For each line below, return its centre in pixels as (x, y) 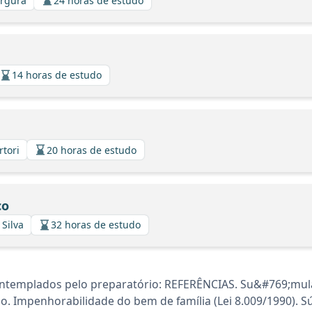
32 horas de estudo (96, 225)
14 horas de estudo (57, 75)
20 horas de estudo (92, 150)
